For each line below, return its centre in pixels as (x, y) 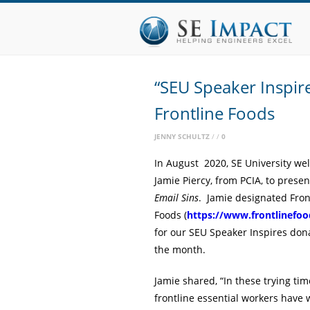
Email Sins (176, 198)
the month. (180, 249)
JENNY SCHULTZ (182, 136)
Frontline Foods (215, 113)
